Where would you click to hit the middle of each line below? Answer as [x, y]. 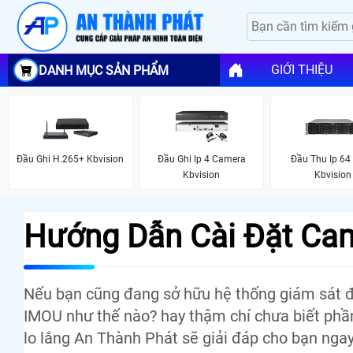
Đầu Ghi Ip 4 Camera [201, 159]
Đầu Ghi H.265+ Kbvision [71, 159]
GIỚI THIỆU [301, 70]
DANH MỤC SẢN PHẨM [104, 70]
